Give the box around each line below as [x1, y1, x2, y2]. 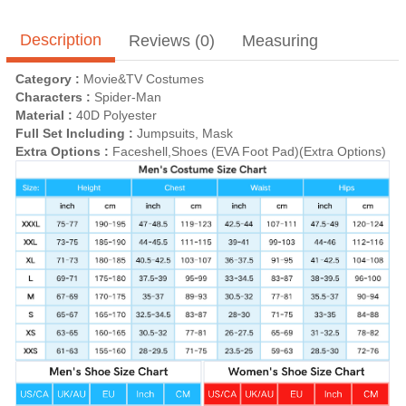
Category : [15, 71, 83, 86]
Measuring [242, 32, 318, 51]
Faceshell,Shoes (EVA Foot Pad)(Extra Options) [112, 143, 386, 159]
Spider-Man [94, 89, 161, 104]
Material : [15, 107, 76, 122]
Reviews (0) [129, 32, 215, 51]
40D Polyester [76, 107, 157, 122]
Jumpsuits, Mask [137, 125, 233, 140]
